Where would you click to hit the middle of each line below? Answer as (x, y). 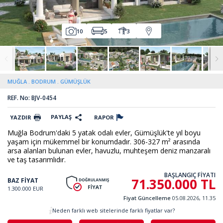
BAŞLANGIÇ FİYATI (190, 175)
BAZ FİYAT (23, 180)
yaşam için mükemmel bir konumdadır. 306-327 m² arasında (104, 142)
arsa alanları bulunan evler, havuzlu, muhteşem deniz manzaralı (109, 151)
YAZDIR (21, 117)
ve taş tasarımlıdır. (37, 160)
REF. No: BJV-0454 (32, 98)
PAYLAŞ (61, 117)
